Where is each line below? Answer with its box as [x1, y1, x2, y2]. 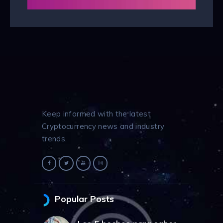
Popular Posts [54, 194, 114, 205]
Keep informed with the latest [42, 109, 151, 119]
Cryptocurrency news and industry [42, 121, 165, 131]
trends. [42, 134, 67, 144]
